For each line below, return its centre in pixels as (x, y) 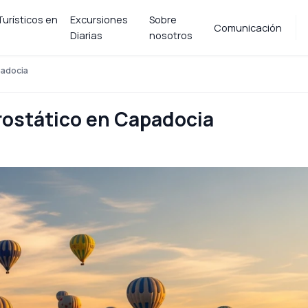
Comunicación (247, 27)
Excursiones (99, 20)
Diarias (86, 35)
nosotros (171, 35)
